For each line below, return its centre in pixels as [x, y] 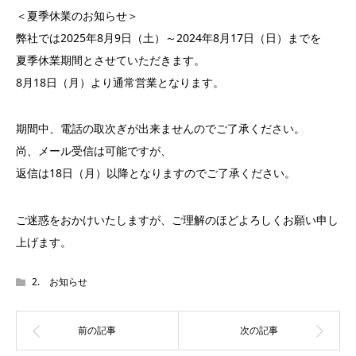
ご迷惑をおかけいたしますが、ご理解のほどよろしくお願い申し [177, 219]
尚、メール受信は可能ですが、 [94, 151]
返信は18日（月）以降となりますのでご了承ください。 [156, 173]
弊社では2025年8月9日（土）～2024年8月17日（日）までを [168, 38]
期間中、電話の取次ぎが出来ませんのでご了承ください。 [161, 129]
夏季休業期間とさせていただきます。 [110, 60]
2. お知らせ [60, 282]
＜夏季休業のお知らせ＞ [77, 15]
